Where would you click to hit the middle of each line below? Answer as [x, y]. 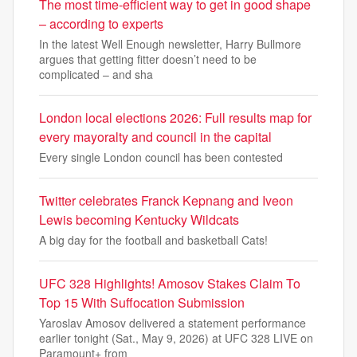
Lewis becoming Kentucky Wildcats [139, 220]
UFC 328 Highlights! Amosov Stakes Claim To [170, 284]
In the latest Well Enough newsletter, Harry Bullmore [170, 44]
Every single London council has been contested [161, 157]
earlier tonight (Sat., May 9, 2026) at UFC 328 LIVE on [176, 338]
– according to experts [101, 24]
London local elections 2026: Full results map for [175, 118]
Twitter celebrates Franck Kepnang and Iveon [166, 201]
